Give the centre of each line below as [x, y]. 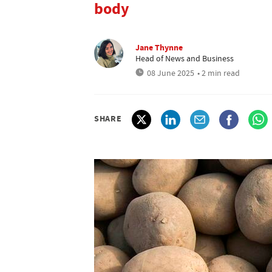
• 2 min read [219, 73]
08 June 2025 [171, 73]
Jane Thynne [159, 47]
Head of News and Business [185, 58]
